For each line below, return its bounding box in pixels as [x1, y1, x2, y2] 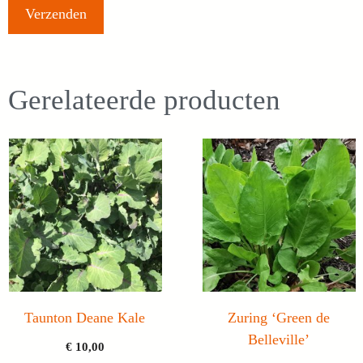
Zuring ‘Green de [227, 310, 330, 327]
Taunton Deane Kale [24, 310, 145, 327]
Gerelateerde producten [8, 84, 280, 117]
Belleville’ [247, 331, 310, 348]
